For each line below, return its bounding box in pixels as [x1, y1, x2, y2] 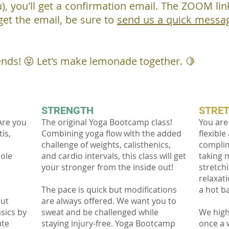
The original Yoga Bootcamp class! [41, 117, 172, 128]
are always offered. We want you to [41, 195, 176, 207]
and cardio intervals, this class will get [41, 150, 186, 162]
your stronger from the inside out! [41, 162, 173, 173]
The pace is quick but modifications [41, 184, 177, 196]
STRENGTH [41, 104, 94, 117]
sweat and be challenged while [41, 207, 158, 218]
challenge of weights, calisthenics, [41, 139, 171, 151]
